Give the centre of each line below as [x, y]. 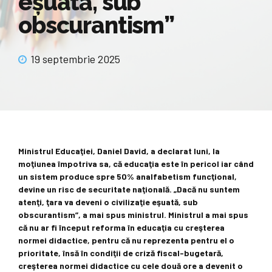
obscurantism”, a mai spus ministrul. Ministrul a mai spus [133, 215]
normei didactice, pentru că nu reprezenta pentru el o [126, 240]
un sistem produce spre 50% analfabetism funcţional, [127, 177]
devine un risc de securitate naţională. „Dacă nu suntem [129, 189]
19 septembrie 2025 [75, 59]
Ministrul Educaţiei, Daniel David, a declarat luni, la [119, 151]
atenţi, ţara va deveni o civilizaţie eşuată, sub [108, 202]
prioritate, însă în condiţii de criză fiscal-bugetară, [121, 253]
